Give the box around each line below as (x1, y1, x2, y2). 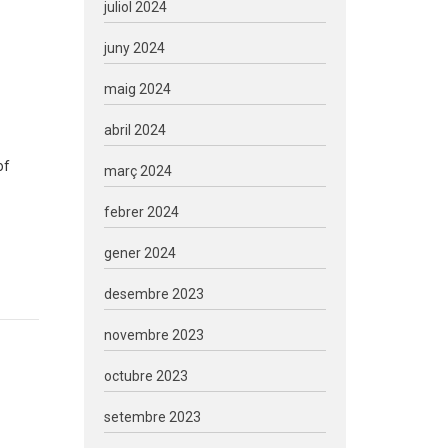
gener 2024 (103, 245, 176, 261)
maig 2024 (103, 81, 171, 97)
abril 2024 (103, 122, 166, 138)
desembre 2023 (103, 286, 204, 302)
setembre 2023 (103, 409, 201, 425)
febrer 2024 (103, 204, 179, 220)
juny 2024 (103, 40, 165, 56)
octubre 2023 (103, 368, 188, 384)
